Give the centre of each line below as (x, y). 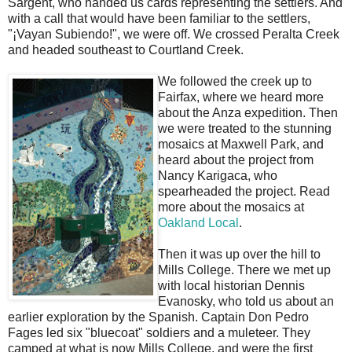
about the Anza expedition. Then (248, 113)
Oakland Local (198, 223)
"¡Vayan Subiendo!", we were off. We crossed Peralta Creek (174, 35)
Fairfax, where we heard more (241, 97)
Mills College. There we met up (244, 270)
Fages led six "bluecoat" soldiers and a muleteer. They (159, 333)
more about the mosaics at (231, 207)
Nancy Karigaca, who (218, 176)
